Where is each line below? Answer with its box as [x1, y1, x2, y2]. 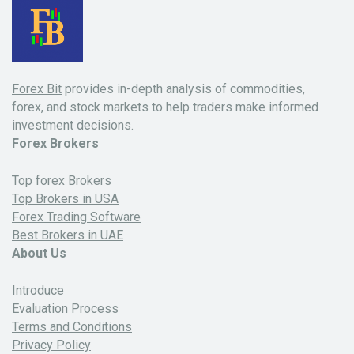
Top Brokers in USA [12, 191, 119, 207]
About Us [12, 246, 66, 262]
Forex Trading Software [12, 209, 141, 225]
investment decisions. [12, 118, 134, 134]
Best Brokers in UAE [12, 228, 123, 243]
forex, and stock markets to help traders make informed [12, 100, 318, 115]
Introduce [12, 282, 64, 298]
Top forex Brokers [12, 173, 111, 189]
